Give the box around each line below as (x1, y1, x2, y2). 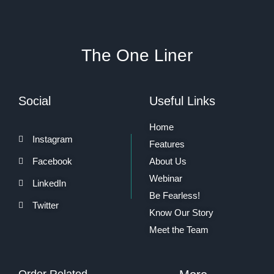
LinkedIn (32, 177, 66, 188)
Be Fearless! (149, 190, 200, 201)
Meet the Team (149, 224, 209, 235)
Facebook (32, 155, 72, 166)
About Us (149, 155, 187, 166)
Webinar (149, 172, 182, 183)
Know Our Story (149, 207, 213, 218)
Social (18, 94, 51, 108)
